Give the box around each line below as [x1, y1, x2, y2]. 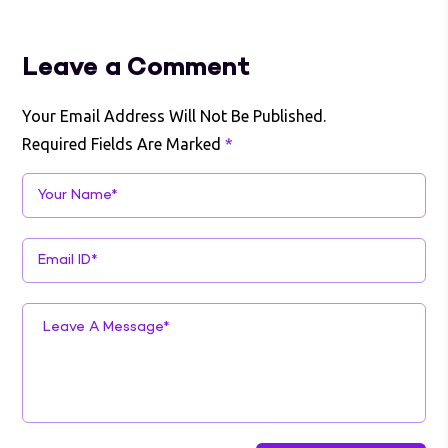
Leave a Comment [22, 50, 251, 87]
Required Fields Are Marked [22, 135, 226, 154]
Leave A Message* [42, 317, 170, 337]
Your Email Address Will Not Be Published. [22, 107, 327, 126]
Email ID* [42, 252, 103, 272]
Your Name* [42, 187, 123, 207]
